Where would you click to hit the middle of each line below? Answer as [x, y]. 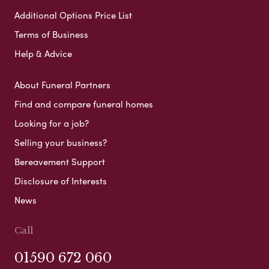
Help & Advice [43, 53]
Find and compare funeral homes [84, 104]
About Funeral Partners [62, 84]
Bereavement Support [60, 161]
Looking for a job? [52, 123]
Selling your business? [61, 142]
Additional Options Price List [73, 15]
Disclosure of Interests [61, 180]
